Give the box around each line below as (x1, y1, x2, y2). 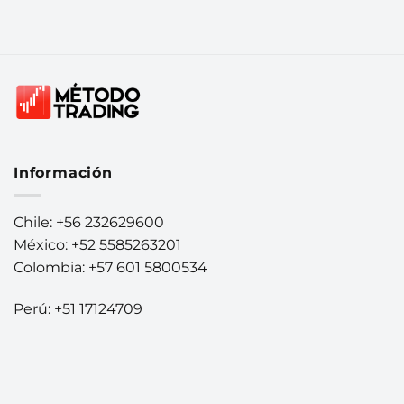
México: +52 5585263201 (14, 235, 181, 253)
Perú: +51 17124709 (14, 299, 142, 317)
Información (14, 164, 113, 182)
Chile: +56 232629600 (14, 213, 164, 231)
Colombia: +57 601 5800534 (14, 258, 207, 276)
